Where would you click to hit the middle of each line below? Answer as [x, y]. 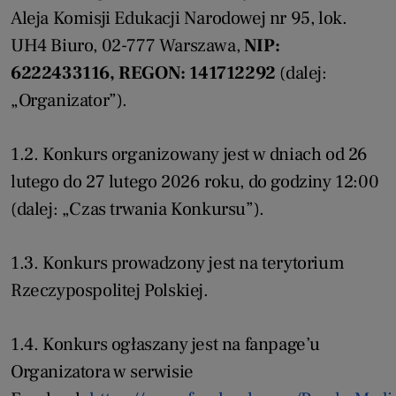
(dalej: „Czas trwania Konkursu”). [137, 209]
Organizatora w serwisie [102, 372]
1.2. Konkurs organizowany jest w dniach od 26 [190, 155]
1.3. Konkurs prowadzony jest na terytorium [178, 263]
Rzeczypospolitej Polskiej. [110, 291]
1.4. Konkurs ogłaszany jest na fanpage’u [166, 345]
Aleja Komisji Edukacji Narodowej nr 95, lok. [179, 19]
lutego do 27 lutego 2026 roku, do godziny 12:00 [195, 182]
